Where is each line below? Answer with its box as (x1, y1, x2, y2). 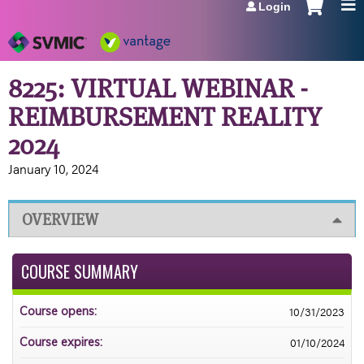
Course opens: (19, 303, 100, 318)
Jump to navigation (128, 2, 236, 20)
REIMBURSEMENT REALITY (8, 99, 322, 133)
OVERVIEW (22, 209, 98, 230)
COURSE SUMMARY (21, 258, 138, 284)
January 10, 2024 (8, 158, 98, 178)
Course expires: (19, 334, 106, 349)
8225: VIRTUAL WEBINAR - (8, 71, 308, 105)
